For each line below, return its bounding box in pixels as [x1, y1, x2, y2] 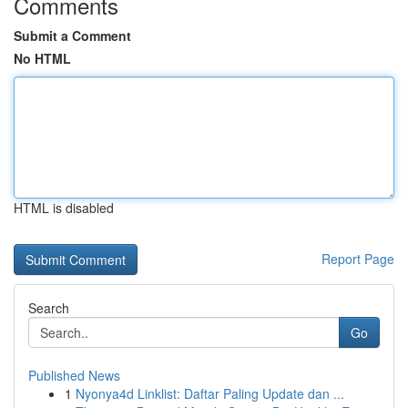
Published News [28, 366, 120, 384]
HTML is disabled [14, 199, 114, 217]
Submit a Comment [14, 26, 131, 45]
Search [28, 299, 69, 317]
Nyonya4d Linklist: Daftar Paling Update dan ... [76, 384, 344, 403]
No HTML [14, 49, 71, 67]
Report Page [321, 250, 394, 268]
